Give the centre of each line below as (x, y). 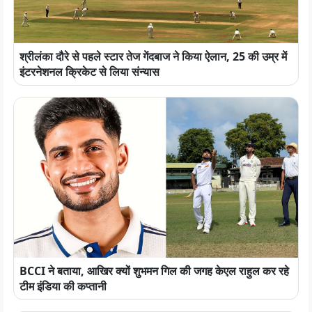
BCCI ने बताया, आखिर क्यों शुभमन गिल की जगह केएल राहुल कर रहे (154, 271)
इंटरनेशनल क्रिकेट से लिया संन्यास (89, 72)
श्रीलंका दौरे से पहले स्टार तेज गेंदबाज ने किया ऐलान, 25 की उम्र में (153, 57)
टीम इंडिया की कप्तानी (63, 286)
